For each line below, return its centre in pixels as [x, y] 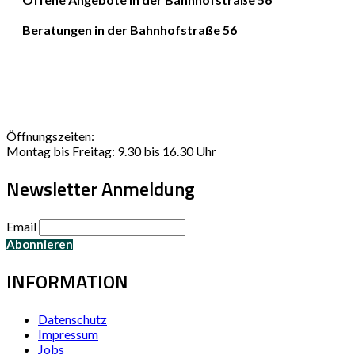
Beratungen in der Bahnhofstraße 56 [129, 30]
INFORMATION [67, 281]
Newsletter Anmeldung [101, 188]
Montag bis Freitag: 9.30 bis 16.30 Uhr [111, 151]
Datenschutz [73, 319]
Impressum [68, 334]
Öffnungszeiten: [50, 136]
